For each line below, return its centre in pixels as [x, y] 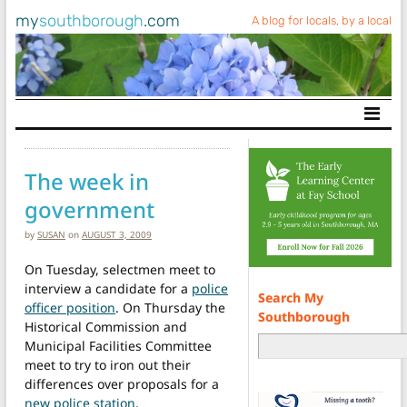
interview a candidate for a [108, 288]
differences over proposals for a [122, 383]
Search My [290, 297]
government [89, 209]
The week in [87, 181]
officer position [70, 307]
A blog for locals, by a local [322, 20]
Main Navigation [102, 124]
